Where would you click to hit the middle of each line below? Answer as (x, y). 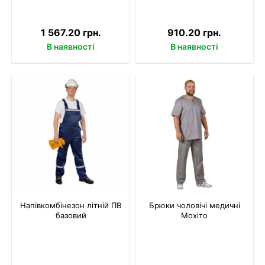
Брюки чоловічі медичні (194, 205)
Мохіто (194, 215)
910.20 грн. (194, 32)
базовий (71, 215)
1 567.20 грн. (71, 32)
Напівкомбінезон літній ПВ (71, 205)
